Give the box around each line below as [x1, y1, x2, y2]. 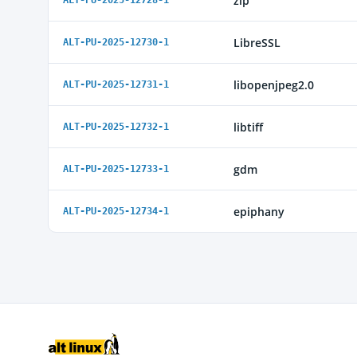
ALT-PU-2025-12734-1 [63, 206, 169, 217]
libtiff [233, 119, 263, 135]
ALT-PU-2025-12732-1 [63, 121, 169, 132]
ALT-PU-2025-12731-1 [63, 79, 169, 90]
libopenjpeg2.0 [233, 76, 314, 92]
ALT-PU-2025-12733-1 [63, 163, 169, 175]
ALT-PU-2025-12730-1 [63, 37, 169, 48]
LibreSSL [233, 34, 280, 50]
